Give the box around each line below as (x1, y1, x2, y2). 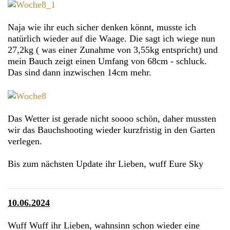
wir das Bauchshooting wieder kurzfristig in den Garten (8, 124, 215, 135)
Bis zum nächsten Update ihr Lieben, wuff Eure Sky (8, 158, 203, 169)
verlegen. (8, 136, 42, 146)
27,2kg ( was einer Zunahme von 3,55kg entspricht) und (8, 44, 218, 55)
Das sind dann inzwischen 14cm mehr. (8, 67, 151, 78)
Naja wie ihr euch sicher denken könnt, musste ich (8, 22, 196, 32)
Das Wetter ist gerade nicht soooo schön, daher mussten (8, 113, 216, 124)
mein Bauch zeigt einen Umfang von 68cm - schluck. (8, 55, 207, 66)
